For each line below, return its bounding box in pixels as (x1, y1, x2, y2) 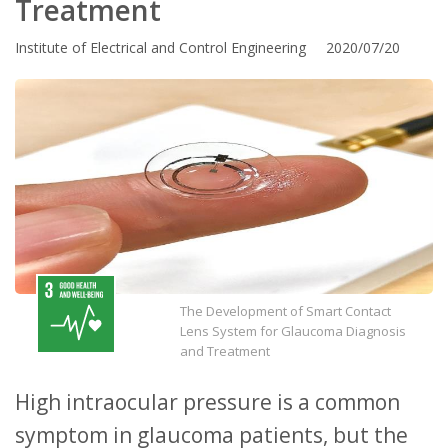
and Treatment (180, 341, 270, 360)
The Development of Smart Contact (180, 301, 391, 320)
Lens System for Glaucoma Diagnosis (180, 321, 406, 340)
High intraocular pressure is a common (15, 387, 400, 416)
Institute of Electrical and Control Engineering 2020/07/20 (15, 38, 400, 58)
